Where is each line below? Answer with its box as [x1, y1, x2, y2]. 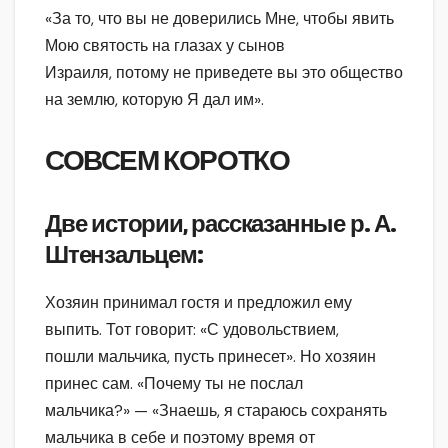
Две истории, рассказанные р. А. [45, 210, 396, 239]
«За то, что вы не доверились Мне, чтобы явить [45, 8, 394, 30]
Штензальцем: [45, 241, 203, 270]
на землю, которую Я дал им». [45, 89, 264, 111]
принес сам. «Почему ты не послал [45, 372, 303, 394]
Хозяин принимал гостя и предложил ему [45, 291, 352, 313]
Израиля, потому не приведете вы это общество [45, 62, 403, 84]
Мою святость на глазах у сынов [45, 35, 285, 57]
